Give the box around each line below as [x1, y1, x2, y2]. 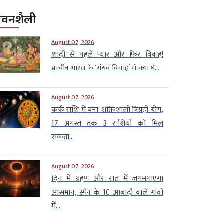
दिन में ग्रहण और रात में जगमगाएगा [51, 172, 163, 185]
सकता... [51, 130, 74, 144]
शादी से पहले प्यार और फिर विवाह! [51, 47, 163, 61]
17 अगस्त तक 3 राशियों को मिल [51, 116, 163, 130]
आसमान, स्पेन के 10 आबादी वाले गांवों [51, 185, 163, 199]
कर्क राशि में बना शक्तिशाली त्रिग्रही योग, [51, 103, 163, 116]
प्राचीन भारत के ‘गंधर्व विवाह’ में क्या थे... [51, 61, 159, 75]
